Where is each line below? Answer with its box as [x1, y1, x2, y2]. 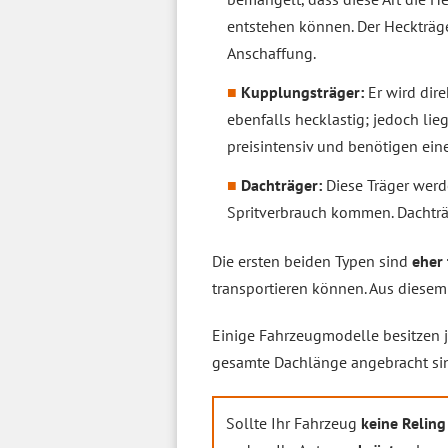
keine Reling [361, 413, 446, 433]
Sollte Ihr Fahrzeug [226, 413, 361, 433]
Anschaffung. [227, 43, 316, 63]
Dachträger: [241, 175, 322, 195]
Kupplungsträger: [241, 82, 364, 102]
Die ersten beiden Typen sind [212, 251, 412, 271]
